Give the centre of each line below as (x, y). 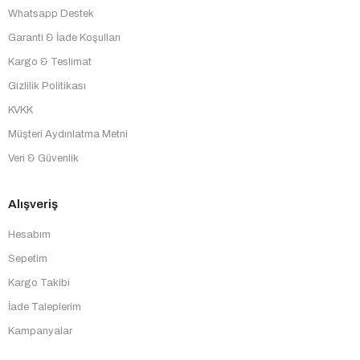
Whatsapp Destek (51, 14)
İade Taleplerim (45, 307)
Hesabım (29, 235)
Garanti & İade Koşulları (64, 38)
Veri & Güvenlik (43, 159)
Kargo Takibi (39, 283)
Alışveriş (33, 205)
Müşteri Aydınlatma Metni (68, 135)
